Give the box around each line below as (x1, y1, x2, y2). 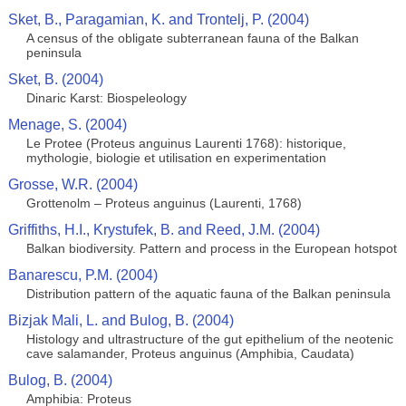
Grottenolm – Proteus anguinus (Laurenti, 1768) (25, 196, 302, 210)
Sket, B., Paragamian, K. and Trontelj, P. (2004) (7, 12, 309, 27)
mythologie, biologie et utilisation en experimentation (25, 150, 326, 165)
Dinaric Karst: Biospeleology (25, 91, 187, 105)
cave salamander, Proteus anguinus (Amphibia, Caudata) (25, 346, 354, 361)
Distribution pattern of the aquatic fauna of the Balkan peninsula (25, 286, 391, 301)
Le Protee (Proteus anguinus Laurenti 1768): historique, (25, 136, 346, 150)
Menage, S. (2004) (7, 117, 127, 132)
